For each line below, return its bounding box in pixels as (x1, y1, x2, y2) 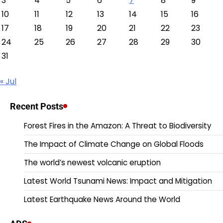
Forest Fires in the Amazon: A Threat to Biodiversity (24, 120, 212, 131)
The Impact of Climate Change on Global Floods (24, 138, 204, 149)
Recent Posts (10, 101, 63, 111)
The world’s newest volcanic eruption (24, 157, 161, 168)
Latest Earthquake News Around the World (24, 194, 180, 205)
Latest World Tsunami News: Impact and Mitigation (24, 175, 212, 186)
